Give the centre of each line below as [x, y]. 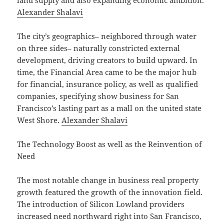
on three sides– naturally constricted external [99, 48]
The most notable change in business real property [108, 180]
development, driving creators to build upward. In [107, 60]
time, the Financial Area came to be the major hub [107, 72]
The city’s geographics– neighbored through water [107, 36]
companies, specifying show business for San [98, 96]
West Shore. [39, 120]
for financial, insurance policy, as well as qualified [108, 84]
